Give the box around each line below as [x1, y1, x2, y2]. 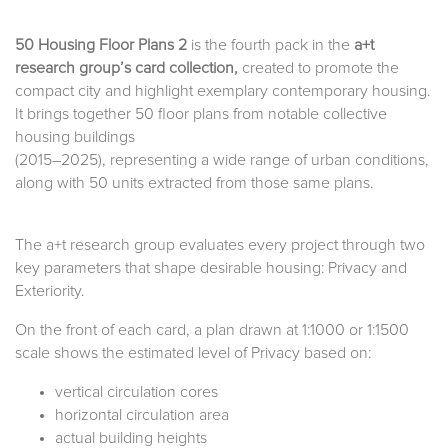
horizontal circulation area [55, 407, 229, 424]
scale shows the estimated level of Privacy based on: [15, 345, 371, 362]
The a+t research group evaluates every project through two [15, 237, 425, 254]
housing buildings [15, 129, 135, 146]
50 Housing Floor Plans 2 [15, 37, 187, 54]
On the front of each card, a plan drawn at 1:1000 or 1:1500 [15, 322, 409, 339]
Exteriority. [15, 283, 85, 300]
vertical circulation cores [55, 384, 218, 401]
